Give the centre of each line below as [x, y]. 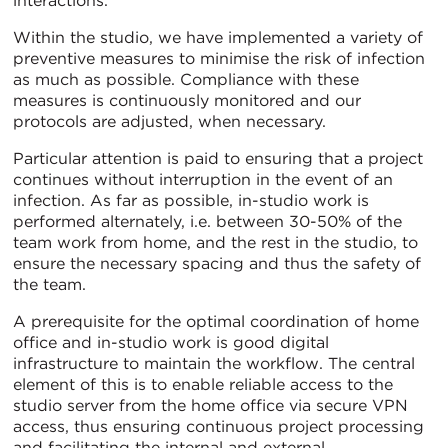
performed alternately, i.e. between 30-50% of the [207, 222]
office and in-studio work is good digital [171, 343]
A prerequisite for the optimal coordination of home [216, 322]
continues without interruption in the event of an [203, 180]
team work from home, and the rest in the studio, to [215, 243]
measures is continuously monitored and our [187, 101]
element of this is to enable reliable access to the [203, 385]
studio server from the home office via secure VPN [210, 406]
